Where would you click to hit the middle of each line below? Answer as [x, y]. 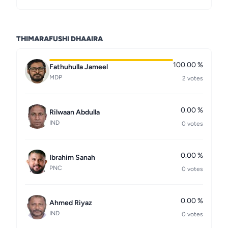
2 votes [193, 78]
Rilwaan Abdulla [75, 112]
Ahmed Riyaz [71, 203]
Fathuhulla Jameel [79, 67]
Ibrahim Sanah [72, 158]
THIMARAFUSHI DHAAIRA [60, 39]
